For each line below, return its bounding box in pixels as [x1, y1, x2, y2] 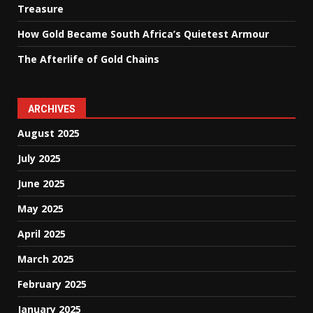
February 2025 [17, 277, 87, 291]
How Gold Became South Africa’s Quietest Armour [17, 27, 269, 41]
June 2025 [17, 177, 65, 191]
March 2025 [17, 252, 74, 266]
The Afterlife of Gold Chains [17, 52, 159, 66]
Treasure [17, 2, 64, 16]
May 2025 [17, 202, 64, 216]
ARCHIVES [28, 103, 75, 115]
